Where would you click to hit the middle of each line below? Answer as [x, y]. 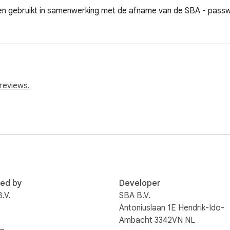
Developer [140, 183]
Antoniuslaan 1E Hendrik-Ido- [172, 208]
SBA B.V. [135, 195]
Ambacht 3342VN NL [157, 220]
